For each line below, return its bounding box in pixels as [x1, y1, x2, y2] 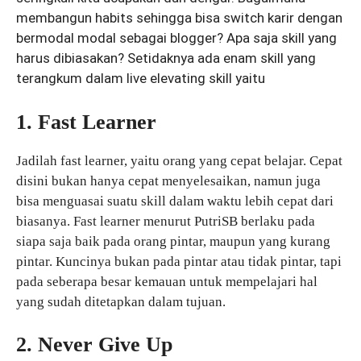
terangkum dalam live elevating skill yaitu [16, 70, 265, 87]
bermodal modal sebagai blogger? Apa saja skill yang [16, 30, 337, 47]
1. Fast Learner [16, 110, 156, 134]
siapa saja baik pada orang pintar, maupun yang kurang [16, 233, 330, 249]
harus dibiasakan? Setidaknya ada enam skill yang [16, 50, 316, 67]
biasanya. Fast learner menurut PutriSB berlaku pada [16, 213, 315, 229]
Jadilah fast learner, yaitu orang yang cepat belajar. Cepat [16, 152, 342, 168]
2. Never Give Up [16, 333, 172, 357]
